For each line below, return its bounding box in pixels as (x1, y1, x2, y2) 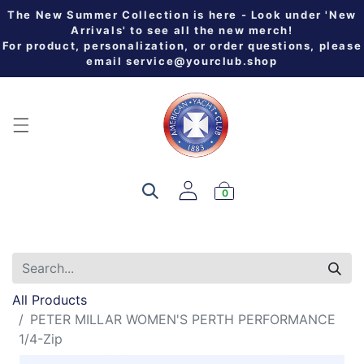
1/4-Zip (19, 330, 63, 347)
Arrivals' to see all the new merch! (71, 24, 293, 37)
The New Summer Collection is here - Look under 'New (7, 8, 357, 21)
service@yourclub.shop (126, 54, 278, 67)
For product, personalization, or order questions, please (2, 39, 362, 52)
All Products (12, 291, 87, 308)
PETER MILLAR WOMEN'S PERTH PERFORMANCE (30, 310, 336, 327)
